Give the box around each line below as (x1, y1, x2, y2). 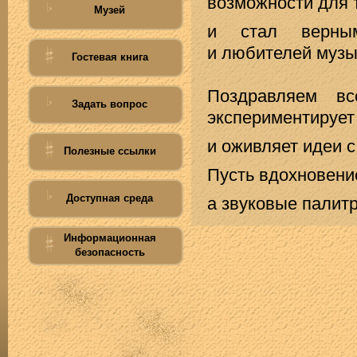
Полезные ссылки (63, 145, 156, 157)
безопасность (74, 246, 145, 258)
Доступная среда (66, 192, 153, 204)
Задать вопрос (72, 98, 147, 110)
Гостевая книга (71, 51, 148, 63)
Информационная (63, 232, 156, 244)
